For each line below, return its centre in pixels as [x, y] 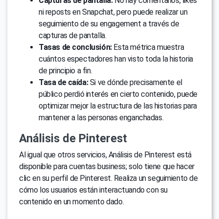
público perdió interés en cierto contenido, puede [118, 94]
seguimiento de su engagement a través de [109, 24]
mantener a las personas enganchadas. [101, 118]
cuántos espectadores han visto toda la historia [116, 59]
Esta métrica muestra [148, 47]
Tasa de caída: [64, 83]
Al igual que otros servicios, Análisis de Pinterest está [106, 155]
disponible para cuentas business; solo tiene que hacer [107, 167]
